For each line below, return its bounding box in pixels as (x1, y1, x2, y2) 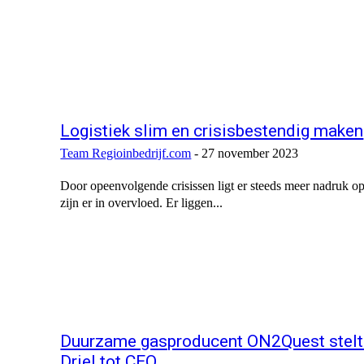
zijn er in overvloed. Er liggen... (60, 196, 223, 210)
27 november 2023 (201, 146, 299, 161)
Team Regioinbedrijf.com (60, 146, 192, 161)
